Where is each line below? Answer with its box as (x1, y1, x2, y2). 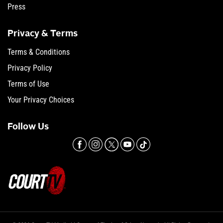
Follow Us (7, 122, 49, 132)
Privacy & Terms (7, 29, 78, 39)
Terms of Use (7, 79, 49, 89)
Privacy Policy (7, 63, 52, 73)
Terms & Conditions (7, 47, 70, 57)
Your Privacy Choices (7, 95, 74, 105)
